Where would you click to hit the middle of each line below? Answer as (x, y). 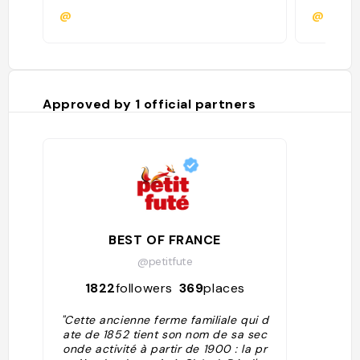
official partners (200, 104)
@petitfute (165, 261)
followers (144, 288)
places (224, 288)
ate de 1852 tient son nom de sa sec (165, 334)
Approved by (89, 104)
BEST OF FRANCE (165, 239)
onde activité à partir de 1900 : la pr (165, 348)
